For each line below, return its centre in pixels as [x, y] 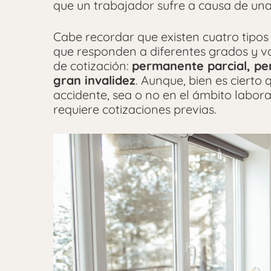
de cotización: [93, 66]
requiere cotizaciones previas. [136, 109]
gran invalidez [94, 80]
